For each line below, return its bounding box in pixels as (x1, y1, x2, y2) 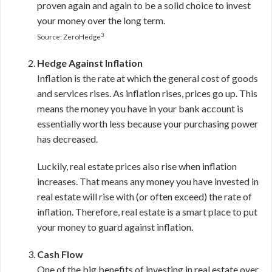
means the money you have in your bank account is (37, 103, 243, 114)
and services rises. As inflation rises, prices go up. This (37, 87, 257, 99)
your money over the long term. (37, 15, 165, 26)
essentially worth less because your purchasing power (37, 118, 258, 129)
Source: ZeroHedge (37, 33, 101, 41)
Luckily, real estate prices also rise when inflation (37, 160, 237, 172)
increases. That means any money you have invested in (37, 175, 259, 187)
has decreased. (37, 133, 98, 144)
